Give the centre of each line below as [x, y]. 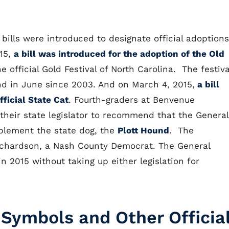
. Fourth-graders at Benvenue [132, 100]
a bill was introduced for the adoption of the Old [119, 54]
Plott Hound [143, 130]
